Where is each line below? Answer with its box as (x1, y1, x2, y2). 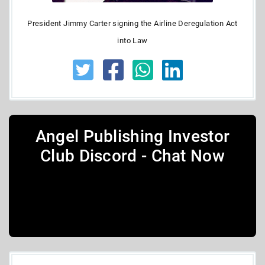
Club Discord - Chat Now (40, 146, 225, 166)
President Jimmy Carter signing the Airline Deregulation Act (27, 18, 238, 28)
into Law (117, 35, 148, 45)
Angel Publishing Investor (35, 126, 230, 146)
